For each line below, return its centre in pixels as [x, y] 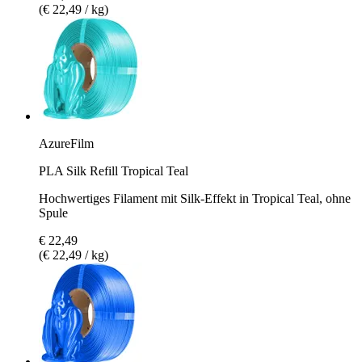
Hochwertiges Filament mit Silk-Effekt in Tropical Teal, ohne [195, 198]
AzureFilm [66, 143]
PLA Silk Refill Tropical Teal [114, 170]
